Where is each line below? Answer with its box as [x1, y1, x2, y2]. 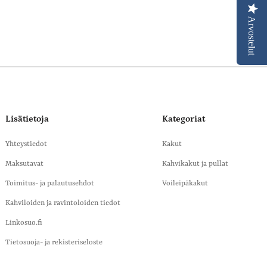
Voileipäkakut [162, 179, 208, 188]
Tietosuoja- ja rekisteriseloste [5, 238, 103, 247]
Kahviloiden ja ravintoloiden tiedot [5, 199, 120, 207]
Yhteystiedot [5, 140, 47, 148]
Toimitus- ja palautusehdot [5, 179, 94, 188]
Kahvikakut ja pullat [162, 160, 228, 168]
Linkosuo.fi [5, 219, 42, 227]
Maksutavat [5, 160, 44, 168]
